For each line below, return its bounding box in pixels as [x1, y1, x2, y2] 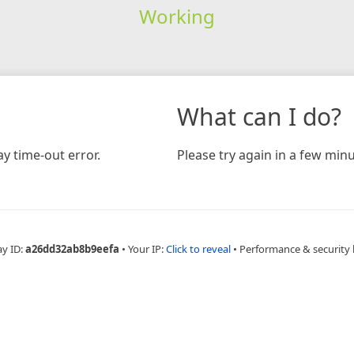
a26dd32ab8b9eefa [24, 241, 119, 256]
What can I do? [177, 100, 341, 133]
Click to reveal [165, 241, 231, 256]
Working [138, 2, 215, 29]
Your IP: [127, 241, 166, 256]
